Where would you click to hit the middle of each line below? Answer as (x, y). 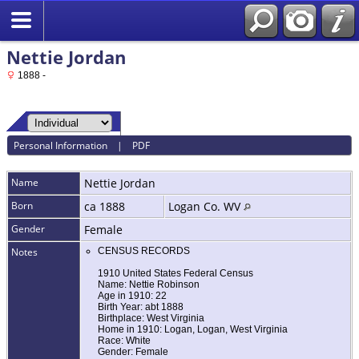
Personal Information (61, 145)
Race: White (124, 341)
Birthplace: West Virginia (151, 319)
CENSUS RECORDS (144, 251)
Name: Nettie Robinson (149, 285)
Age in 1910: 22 (132, 296)
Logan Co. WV (206, 207)
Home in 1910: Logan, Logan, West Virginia (193, 330)
